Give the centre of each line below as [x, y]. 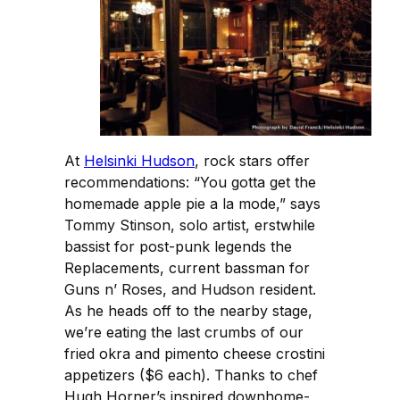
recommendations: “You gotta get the [190, 183]
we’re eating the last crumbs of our [184, 333]
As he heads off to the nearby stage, [188, 311]
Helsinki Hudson [139, 161]
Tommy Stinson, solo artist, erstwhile [190, 225]
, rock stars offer [252, 161]
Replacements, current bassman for [187, 268]
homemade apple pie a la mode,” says [192, 204]
